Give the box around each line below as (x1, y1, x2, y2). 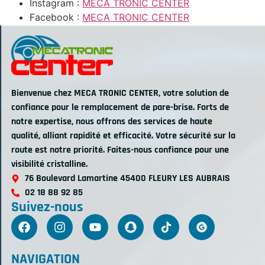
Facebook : (30, 11, 82, 24)
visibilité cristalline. (11, 157, 88, 170)
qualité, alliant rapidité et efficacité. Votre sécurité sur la (11, 129, 235, 142)
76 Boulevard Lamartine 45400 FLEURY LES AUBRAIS (24, 172, 230, 185)
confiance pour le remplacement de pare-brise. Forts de (11, 101, 229, 114)
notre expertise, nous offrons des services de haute (11, 115, 212, 128)
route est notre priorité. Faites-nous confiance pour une (11, 143, 229, 156)
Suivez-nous (11, 198, 83, 216)
